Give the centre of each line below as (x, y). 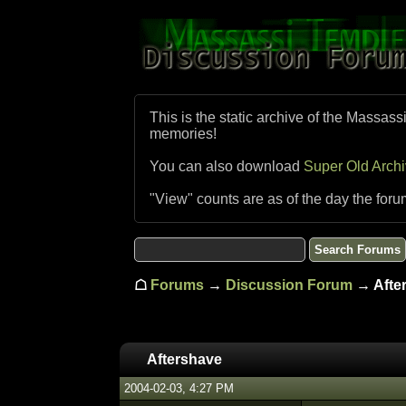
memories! (183, 134)
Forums (177, 285)
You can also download (227, 166)
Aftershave (184, 359)
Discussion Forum (289, 285)
